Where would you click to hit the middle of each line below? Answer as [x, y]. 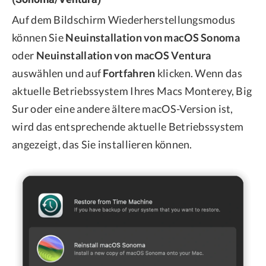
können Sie [39, 37]
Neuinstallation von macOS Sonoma [153, 37]
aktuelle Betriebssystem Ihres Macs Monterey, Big [132, 91]
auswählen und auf [58, 73]
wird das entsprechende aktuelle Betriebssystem [128, 126]
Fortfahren [129, 73]
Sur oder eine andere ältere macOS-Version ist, [123, 108]
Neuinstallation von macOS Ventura [123, 55]
